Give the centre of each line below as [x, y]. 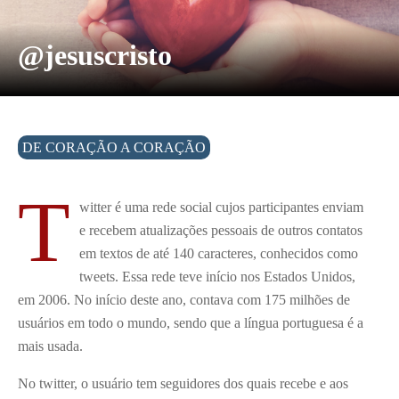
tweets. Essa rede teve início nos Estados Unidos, [217, 277]
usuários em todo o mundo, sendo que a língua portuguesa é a [191, 323]
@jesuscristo [95, 56]
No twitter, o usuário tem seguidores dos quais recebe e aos [183, 384]
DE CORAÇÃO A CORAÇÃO [114, 148]
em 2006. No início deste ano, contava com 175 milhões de [184, 300]
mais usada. [50, 346]
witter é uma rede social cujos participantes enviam [221, 208]
